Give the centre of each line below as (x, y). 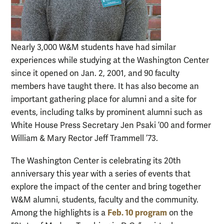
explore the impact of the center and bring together (106, 187)
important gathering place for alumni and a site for (104, 100)
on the (181, 213)
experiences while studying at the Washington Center (110, 61)
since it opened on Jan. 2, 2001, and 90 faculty (95, 74)
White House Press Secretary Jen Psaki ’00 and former (111, 126)
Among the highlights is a (58, 213)
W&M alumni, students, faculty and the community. (105, 200)
